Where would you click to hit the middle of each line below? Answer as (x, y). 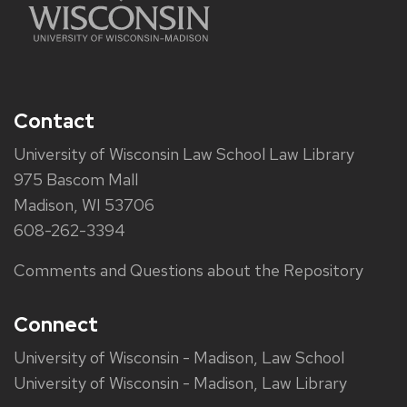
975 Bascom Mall (76, 179)
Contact (54, 121)
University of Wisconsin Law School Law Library (184, 154)
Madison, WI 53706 (84, 204)
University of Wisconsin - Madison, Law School (179, 357)
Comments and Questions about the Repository (189, 270)
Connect (56, 324)
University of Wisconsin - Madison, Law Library (180, 382)
